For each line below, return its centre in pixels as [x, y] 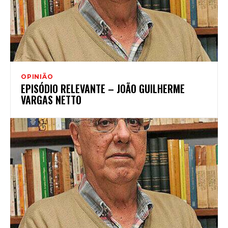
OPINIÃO [37, 76]
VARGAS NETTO [51, 99]
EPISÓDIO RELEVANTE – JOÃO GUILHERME [103, 88]
